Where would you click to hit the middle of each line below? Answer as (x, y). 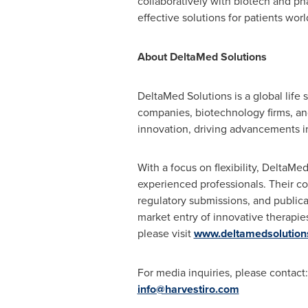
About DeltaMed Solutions (202, 57)
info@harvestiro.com (188, 289)
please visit (165, 233)
